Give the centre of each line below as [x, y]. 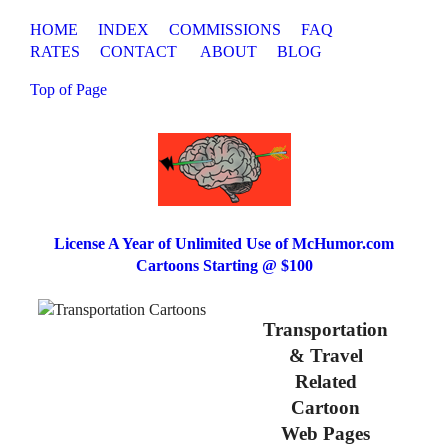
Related [325, 382]
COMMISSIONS [225, 30]
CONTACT [139, 52]
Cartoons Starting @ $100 [224, 266]
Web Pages [326, 434]
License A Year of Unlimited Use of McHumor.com [224, 244]
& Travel [325, 356]
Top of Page [69, 90]
